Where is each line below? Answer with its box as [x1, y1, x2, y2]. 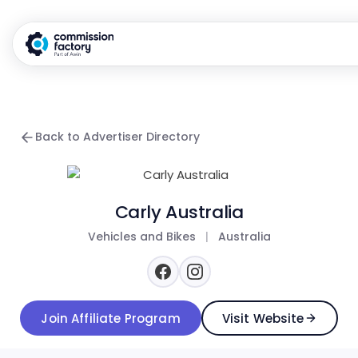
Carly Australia [114, 200, 244, 225]
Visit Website [221, 309, 304, 327]
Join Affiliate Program [41, 309, 181, 327]
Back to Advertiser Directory [35, 129, 200, 145]
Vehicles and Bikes [87, 229, 196, 245]
